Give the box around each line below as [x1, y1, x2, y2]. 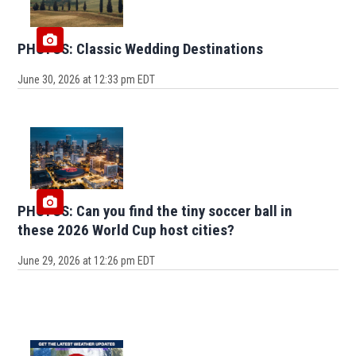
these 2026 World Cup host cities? [17, 221, 235, 240]
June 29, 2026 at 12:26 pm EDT [17, 254, 156, 268]
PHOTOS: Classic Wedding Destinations [17, 40, 264, 59]
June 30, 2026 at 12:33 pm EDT [17, 73, 156, 87]
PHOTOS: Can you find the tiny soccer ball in [17, 202, 293, 221]
